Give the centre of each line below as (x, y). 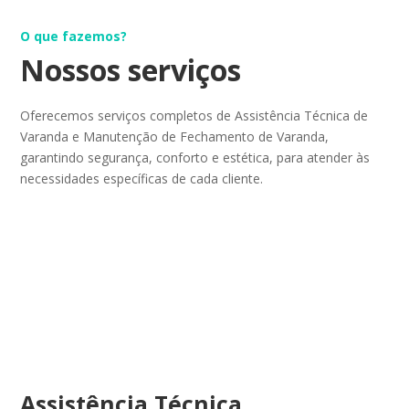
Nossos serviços (131, 69)
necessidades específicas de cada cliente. (142, 178)
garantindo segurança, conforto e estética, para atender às (195, 157)
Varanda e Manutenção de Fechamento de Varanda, (175, 136)
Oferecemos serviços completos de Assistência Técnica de (194, 115)
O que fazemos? (74, 36)
